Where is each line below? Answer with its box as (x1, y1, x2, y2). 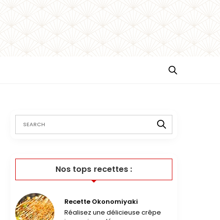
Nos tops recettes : (55, 163, 132, 175)
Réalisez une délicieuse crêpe (64, 207, 162, 217)
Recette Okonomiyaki (64, 196, 138, 206)
